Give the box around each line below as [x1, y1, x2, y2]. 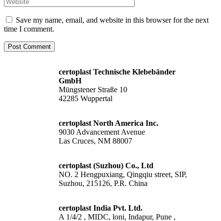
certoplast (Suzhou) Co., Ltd [59, 161, 153, 170]
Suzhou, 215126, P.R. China [59, 179, 147, 187]
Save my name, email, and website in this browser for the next [16, 15, 209, 24]
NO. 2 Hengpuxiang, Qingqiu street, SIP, [59, 170, 187, 179]
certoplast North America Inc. [59, 118, 158, 127]
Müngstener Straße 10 [59, 85, 127, 94]
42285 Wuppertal [59, 94, 112, 103]
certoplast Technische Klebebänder [59, 67, 176, 76]
